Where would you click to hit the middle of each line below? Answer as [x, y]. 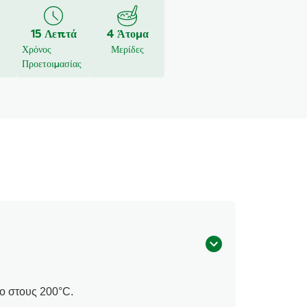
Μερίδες [127, 50]
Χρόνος [37, 50]
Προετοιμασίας [52, 64]
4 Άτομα [127, 35]
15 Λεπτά [53, 35]
